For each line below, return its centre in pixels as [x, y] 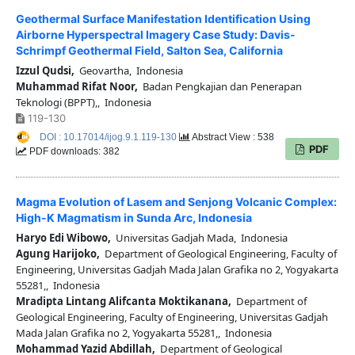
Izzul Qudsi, [45, 71]
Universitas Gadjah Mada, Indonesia [199, 238]
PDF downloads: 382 [73, 152]
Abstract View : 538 [232, 137]
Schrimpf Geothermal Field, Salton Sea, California [149, 51]
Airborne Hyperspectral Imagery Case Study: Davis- [155, 35]
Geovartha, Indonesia [128, 71]
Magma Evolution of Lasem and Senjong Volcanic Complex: [176, 202]
